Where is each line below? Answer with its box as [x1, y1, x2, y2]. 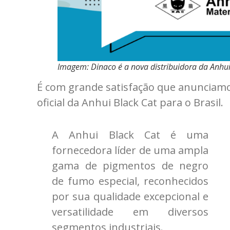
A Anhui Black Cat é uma [52, 127, 209, 142]
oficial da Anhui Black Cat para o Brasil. [37, 95, 223, 109]
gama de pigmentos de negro [52, 158, 209, 172]
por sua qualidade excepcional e [52, 189, 209, 203]
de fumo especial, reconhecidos [52, 174, 209, 188]
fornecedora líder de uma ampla [52, 143, 209, 157]
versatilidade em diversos [52, 204, 209, 219]
